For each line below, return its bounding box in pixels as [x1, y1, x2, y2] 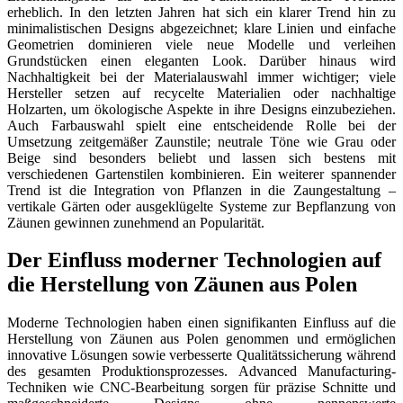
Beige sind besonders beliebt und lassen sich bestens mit [7, 149, 396, 166]
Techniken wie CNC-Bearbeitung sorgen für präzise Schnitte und [7, 380, 396, 396]
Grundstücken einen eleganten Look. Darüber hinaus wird [7, 52, 396, 68]
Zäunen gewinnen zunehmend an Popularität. [7, 214, 264, 230]
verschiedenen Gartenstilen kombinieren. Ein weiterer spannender [7, 166, 396, 182]
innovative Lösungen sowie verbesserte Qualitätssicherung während [7, 347, 396, 363]
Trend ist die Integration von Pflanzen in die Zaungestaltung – [7, 182, 396, 198]
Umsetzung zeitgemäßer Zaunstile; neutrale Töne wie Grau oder [7, 133, 396, 149]
